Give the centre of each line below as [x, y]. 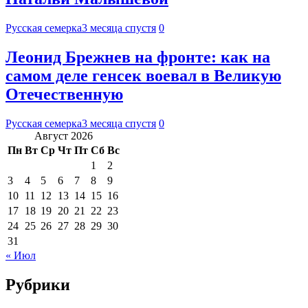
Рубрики [38, 284]
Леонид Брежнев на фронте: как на [138, 57]
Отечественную [64, 94]
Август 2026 [64, 135]
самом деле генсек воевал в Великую [143, 75]
